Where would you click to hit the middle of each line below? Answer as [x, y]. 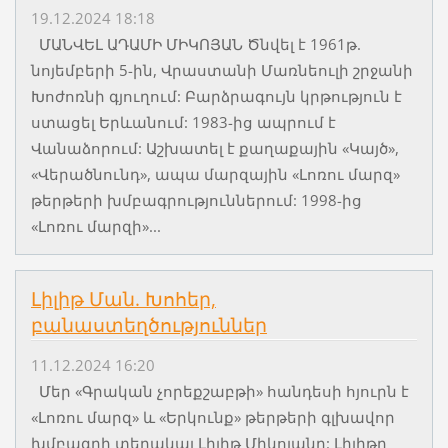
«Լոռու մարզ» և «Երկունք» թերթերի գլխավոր [212, 416]
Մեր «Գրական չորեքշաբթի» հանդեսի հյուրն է [219, 390]
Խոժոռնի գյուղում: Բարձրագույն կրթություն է [216, 95]
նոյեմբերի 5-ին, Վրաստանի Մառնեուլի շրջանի [221, 69]
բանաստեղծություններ [148, 324]
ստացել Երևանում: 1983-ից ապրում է [183, 121]
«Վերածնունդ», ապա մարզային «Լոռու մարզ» [215, 173]
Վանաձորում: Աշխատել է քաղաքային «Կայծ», [214, 147]
